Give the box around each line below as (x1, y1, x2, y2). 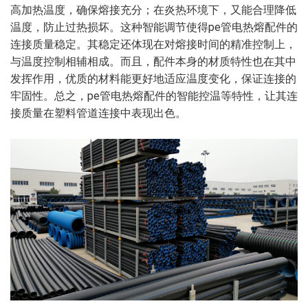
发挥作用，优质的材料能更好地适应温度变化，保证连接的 (10, 72, 296, 86)
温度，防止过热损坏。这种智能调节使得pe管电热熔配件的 (10, 21, 298, 34)
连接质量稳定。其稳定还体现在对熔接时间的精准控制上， (10, 38, 296, 52)
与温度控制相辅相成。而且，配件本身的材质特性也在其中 (10, 55, 296, 69)
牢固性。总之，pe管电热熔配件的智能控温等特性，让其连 (10, 89, 298, 103)
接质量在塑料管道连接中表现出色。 (10, 107, 186, 120)
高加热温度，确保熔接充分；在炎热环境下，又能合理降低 (10, 3, 296, 17)
